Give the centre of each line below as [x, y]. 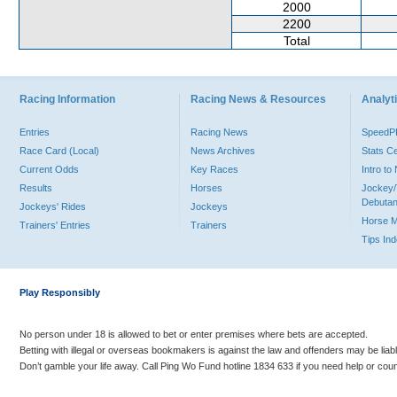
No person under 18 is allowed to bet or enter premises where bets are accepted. [194, 334]
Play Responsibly [60, 292]
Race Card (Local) [59, 151]
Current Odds [49, 169]
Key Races [214, 169]
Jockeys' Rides [53, 206]
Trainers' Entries [55, 225]
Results [36, 188]
